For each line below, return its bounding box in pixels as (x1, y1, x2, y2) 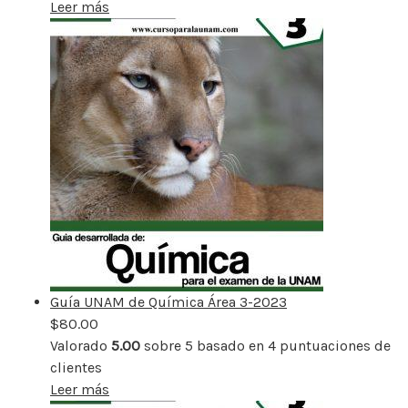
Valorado (50, 336, 111, 354)
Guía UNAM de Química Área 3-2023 (50, 292, 287, 311)
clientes (50, 358, 102, 376)
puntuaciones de (276, 336, 391, 354)
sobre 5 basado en (140, 336, 268, 354)
